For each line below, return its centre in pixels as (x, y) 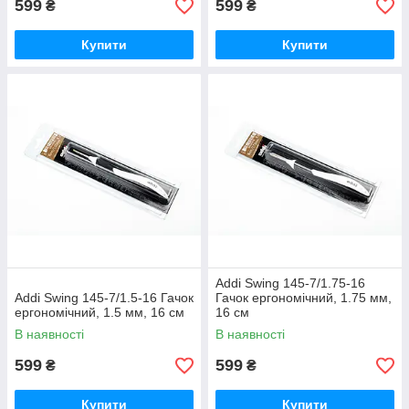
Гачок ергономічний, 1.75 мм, (304, 298)
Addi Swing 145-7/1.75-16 (290, 283)
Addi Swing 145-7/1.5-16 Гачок (104, 298)
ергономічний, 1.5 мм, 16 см (100, 313)
